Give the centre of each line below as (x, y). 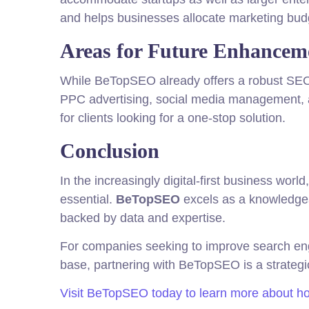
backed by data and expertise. (143, 218)
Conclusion (110, 151)
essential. (88, 200)
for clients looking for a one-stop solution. (173, 118)
